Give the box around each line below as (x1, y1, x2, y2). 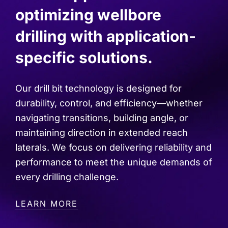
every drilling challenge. (15, 172, 119, 183)
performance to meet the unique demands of (15, 157, 212, 168)
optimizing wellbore (15, 6, 161, 24)
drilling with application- (15, 27, 196, 46)
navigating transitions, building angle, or (15, 112, 188, 124)
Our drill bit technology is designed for (15, 83, 182, 94)
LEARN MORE (15, 198, 78, 209)
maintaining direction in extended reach (15, 127, 188, 138)
